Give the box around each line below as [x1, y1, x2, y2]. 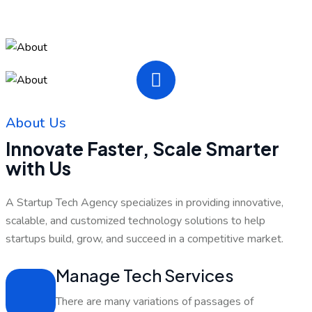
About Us [5, 114, 67, 133]
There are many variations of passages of [55, 293, 253, 309]
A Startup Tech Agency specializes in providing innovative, [5, 195, 283, 211]
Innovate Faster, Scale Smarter [5, 137, 279, 161]
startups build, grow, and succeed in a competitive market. [5, 231, 283, 247]
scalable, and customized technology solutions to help [5, 213, 265, 229]
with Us [5, 157, 71, 180]
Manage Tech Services [55, 264, 234, 286]
